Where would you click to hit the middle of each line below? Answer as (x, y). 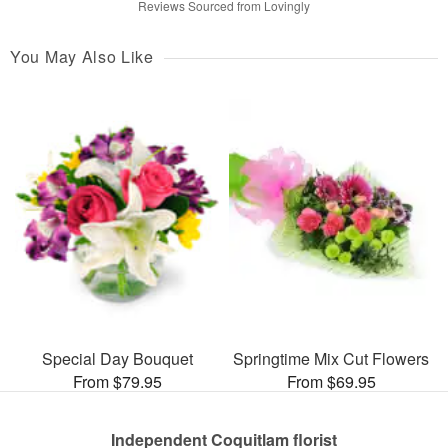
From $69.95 (331, 381)
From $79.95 (117, 381)
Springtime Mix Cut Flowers (331, 358)
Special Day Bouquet (117, 358)
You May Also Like (82, 57)
